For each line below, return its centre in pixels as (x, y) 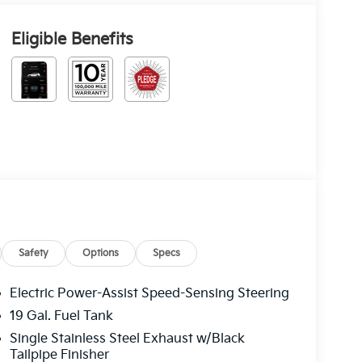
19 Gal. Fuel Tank (61, 316)
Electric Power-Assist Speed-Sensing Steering (149, 293)
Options (101, 253)
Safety (34, 253)
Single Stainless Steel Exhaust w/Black (127, 339)
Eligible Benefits (72, 39)
